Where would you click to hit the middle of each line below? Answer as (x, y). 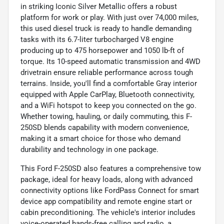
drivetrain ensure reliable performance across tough (107, 72)
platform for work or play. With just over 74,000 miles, (109, 17)
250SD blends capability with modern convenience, (105, 127)
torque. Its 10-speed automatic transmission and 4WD (110, 61)
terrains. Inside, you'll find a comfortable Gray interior (109, 83)
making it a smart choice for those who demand (100, 138)
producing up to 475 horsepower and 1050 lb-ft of (102, 50)
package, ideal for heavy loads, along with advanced (106, 179)
